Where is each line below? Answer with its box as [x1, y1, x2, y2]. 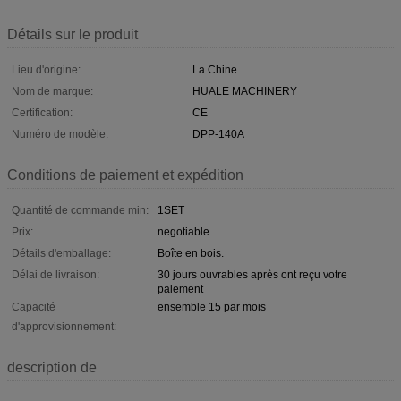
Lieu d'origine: [12, 63, 81, 76]
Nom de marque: [12, 84, 93, 98]
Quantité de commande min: [12, 203, 149, 217]
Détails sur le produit [7, 26, 138, 42]
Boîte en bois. [158, 246, 224, 260]
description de [7, 359, 97, 375]
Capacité [12, 300, 55, 313]
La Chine [192, 63, 237, 76]
